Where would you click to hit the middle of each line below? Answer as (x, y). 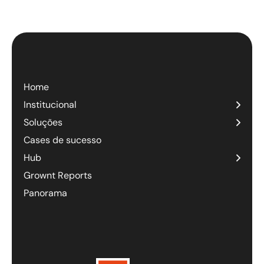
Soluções (43, 122)
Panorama (45, 193)
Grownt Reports (58, 175)
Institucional (50, 104)
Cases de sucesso (62, 140)
